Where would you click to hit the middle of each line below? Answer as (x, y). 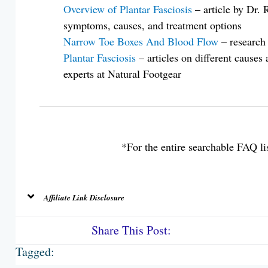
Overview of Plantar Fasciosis (129, 9)
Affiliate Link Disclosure (84, 197)
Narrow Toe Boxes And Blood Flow (142, 41)
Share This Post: (131, 230)
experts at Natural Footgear (122, 73)
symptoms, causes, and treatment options (152, 25)
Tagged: (35, 251)
